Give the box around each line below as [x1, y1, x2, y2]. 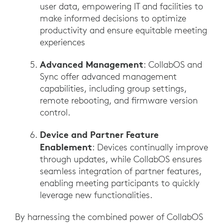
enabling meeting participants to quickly [40, 177, 200, 189]
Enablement [40, 141, 92, 153]
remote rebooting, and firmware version [40, 95, 198, 107]
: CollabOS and [143, 59, 202, 71]
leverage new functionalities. [40, 189, 152, 201]
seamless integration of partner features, [40, 165, 202, 177]
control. [40, 107, 70, 118]
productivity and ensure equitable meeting [40, 24, 207, 36]
